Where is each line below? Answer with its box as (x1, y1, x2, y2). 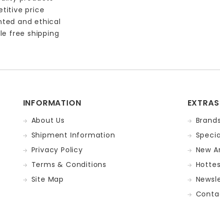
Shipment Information (31, 130, 115, 140)
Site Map (31, 174, 64, 184)
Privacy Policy (31, 145, 83, 155)
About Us (31, 115, 65, 125)
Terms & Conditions (31, 160, 107, 169)
